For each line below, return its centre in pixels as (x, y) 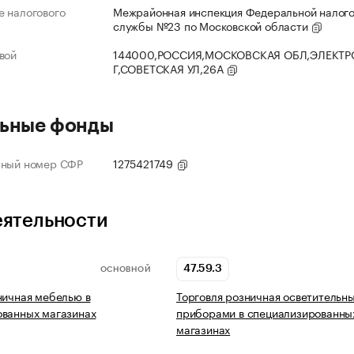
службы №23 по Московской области (212, 26)
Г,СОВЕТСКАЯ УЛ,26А (170, 68)
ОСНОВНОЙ (125, 269)
